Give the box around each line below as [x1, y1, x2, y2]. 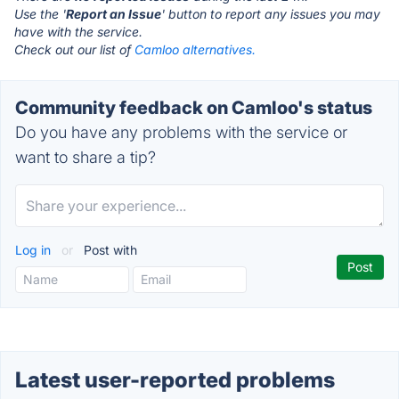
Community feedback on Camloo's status [15, 97, 372, 118]
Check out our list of [14, 42, 134, 57]
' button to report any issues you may [161, 6, 380, 21]
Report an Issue [66, 6, 161, 21]
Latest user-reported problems [15, 367, 335, 393]
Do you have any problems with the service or [15, 123, 347, 142]
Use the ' [14, 6, 66, 21]
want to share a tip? [15, 148, 156, 167]
